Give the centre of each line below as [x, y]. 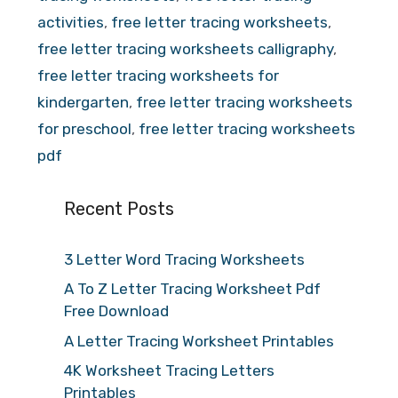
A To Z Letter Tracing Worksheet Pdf [192, 289]
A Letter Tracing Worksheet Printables [199, 341]
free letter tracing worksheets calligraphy [185, 48]
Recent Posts [119, 208]
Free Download [116, 311]
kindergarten [83, 102]
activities [71, 22]
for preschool [84, 128]
